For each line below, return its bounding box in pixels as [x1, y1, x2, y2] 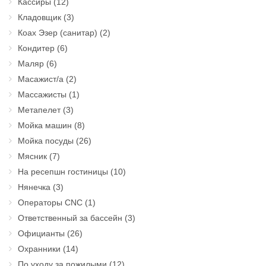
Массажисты [18, 90, 66, 100]
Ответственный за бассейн [18, 213, 122, 223]
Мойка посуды [18, 136, 74, 146]
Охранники [18, 244, 61, 254]
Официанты [18, 229, 65, 239]
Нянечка [18, 182, 50, 192]
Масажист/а [18, 74, 64, 84]
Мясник [18, 151, 47, 161]
